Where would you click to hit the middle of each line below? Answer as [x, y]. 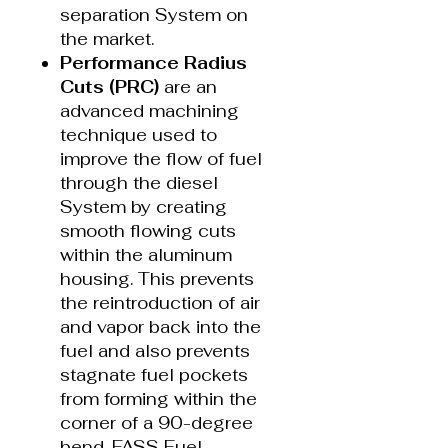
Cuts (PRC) [109, 86]
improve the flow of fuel [161, 158]
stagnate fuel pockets [154, 374]
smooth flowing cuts [148, 230]
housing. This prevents [157, 278]
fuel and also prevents [155, 350]
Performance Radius [153, 62]
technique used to [138, 134]
